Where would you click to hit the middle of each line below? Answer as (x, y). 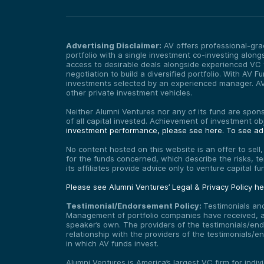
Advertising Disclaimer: (114, 45)
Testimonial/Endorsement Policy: (135, 205)
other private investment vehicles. (129, 92)
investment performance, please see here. (146, 130)
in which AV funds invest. (112, 243)
